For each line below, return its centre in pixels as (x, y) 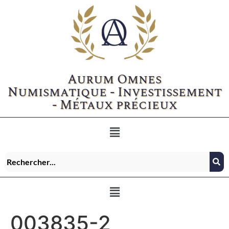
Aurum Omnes (114, 79)
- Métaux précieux (114, 105)
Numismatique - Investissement (114, 92)
